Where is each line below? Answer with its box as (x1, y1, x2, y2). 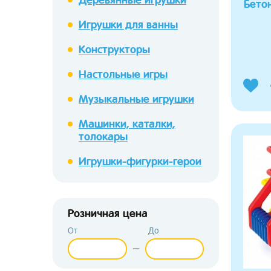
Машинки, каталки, (79, 117, 175, 130)
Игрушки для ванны (79, 18, 178, 31)
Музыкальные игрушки (79, 93, 194, 105)
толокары (79, 130, 128, 143)
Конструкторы (79, 43, 150, 56)
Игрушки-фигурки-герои (79, 155, 201, 168)
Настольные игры (79, 68, 168, 80)
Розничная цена (68, 207, 148, 220)
